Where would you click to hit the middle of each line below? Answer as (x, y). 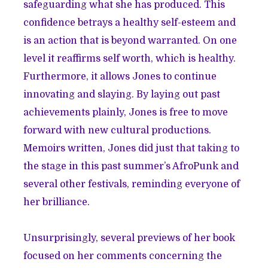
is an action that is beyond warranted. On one (130, 41)
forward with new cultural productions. (118, 131)
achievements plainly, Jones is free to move (126, 113)
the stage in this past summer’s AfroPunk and (131, 167)
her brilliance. (57, 202)
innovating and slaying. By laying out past (122, 95)
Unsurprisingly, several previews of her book (130, 238)
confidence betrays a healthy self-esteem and (130, 23)
